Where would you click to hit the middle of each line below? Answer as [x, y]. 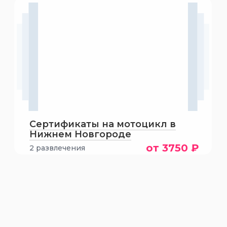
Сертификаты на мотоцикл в [103, 124]
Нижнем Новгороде [81, 134]
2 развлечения [58, 148]
